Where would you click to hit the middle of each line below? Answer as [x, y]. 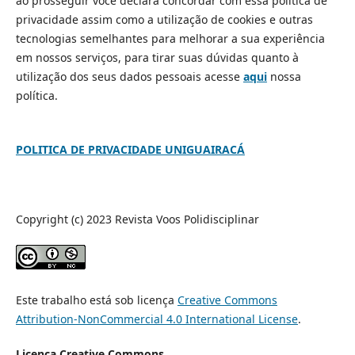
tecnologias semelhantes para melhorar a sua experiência [170, 38]
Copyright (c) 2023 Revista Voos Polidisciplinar [137, 219]
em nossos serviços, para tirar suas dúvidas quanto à [157, 57]
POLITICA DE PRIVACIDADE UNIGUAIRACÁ [130, 149]
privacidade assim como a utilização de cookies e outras [164, 19]
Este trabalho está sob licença [96, 300]
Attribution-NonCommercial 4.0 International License [157, 319]
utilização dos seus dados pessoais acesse [129, 76]
